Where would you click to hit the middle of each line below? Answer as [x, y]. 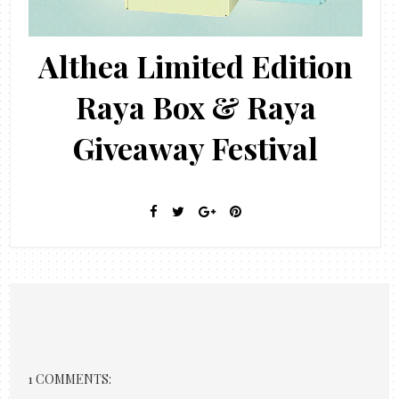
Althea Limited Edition [196, 65]
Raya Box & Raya [195, 106]
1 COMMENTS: [70, 379]
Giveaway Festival [196, 147]
